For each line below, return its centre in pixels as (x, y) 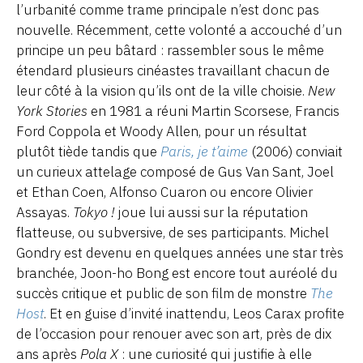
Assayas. (45, 213)
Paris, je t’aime (204, 152)
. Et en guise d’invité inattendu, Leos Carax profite (194, 314)
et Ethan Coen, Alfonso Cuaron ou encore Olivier (164, 192)
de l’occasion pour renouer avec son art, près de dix (174, 334)
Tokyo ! (94, 213)
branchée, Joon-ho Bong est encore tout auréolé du (177, 273)
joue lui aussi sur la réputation (211, 213)
